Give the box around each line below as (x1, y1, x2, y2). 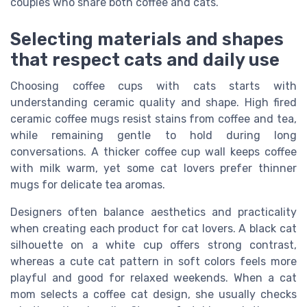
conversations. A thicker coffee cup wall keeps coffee (10, 145, 297, 159)
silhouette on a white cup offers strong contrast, (10, 238, 297, 252)
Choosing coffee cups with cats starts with (10, 79, 297, 93)
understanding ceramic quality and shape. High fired (10, 96, 297, 110)
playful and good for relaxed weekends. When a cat (10, 271, 297, 285)
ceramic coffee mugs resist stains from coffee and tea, (10, 112, 297, 126)
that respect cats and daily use (10, 49, 280, 71)
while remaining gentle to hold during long (10, 129, 297, 143)
